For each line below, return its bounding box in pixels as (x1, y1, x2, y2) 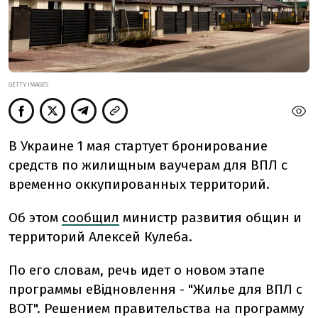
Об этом (9, 209, 62, 226)
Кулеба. (141, 229, 192, 246)
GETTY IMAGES (9, 81, 48, 89)
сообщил (62, 209, 119, 226)
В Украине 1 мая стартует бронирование (9, 138, 268, 155)
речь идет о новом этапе (107, 262, 265, 279)
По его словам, (9, 262, 107, 279)
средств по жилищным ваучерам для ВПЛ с (9, 157, 287, 174)
